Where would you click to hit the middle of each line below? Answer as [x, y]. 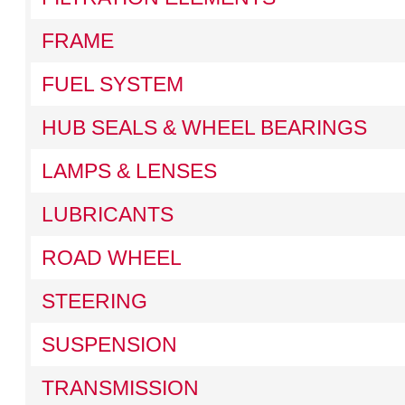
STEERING [94, 301]
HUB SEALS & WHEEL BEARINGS [204, 127]
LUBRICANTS [107, 214]
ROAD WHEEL [111, 258]
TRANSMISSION [120, 388]
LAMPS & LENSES [129, 171]
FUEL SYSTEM [112, 84]
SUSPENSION [109, 344]
